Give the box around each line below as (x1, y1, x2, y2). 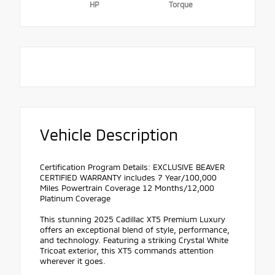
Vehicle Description (40, 125, 178, 144)
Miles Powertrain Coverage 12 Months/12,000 (40, 183, 214, 193)
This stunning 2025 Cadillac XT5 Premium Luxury (40, 214, 225, 225)
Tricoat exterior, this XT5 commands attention (40, 246, 214, 256)
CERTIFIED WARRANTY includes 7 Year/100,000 (40, 172, 217, 183)
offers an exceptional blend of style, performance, (40, 225, 230, 235)
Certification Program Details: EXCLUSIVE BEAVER (40, 162, 225, 172)
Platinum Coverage (40, 193, 110, 204)
